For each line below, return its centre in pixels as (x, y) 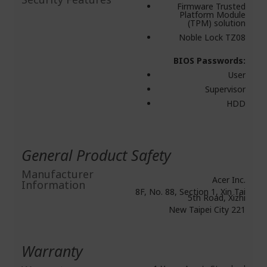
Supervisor (225, 89)
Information (53, 185)
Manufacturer (58, 174)
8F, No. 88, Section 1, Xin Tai (190, 192)
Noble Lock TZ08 (212, 37)
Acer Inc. (229, 180)
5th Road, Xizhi (217, 198)
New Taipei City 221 (207, 209)
